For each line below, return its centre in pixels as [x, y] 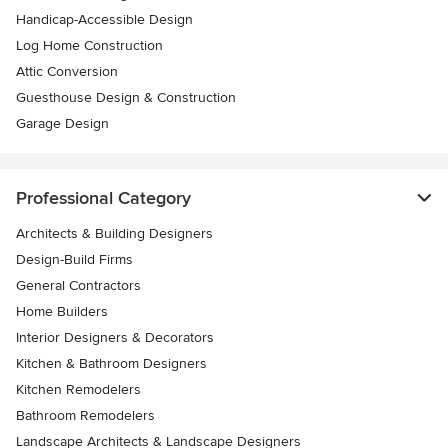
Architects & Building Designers [114, 233]
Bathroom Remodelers [85, 415]
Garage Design [62, 123]
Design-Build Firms [74, 259]
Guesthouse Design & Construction [126, 97]
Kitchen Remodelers [78, 389]
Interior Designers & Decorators [115, 337]
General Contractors [78, 285]
